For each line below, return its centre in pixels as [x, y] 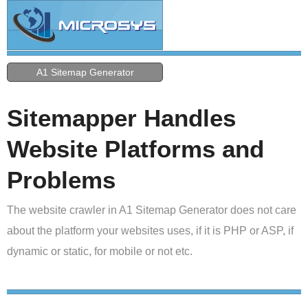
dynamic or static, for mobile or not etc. [100, 251]
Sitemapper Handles [121, 118]
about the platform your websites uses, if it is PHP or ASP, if [150, 231]
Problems [61, 180]
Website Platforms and [135, 149]
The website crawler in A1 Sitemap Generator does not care [152, 210]
